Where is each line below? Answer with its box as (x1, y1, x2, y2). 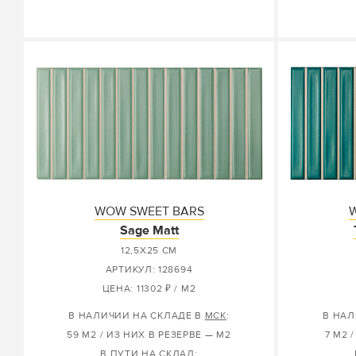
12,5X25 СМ (121, 245, 177, 257)
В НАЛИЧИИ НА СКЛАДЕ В (68, 310, 205, 322)
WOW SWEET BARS (94, 203, 204, 219)
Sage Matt (119, 222, 179, 238)
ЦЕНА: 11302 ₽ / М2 (102, 283, 196, 295)
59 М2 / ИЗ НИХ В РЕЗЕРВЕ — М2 (67, 329, 231, 341)
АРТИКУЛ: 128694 (105, 264, 193, 276)
